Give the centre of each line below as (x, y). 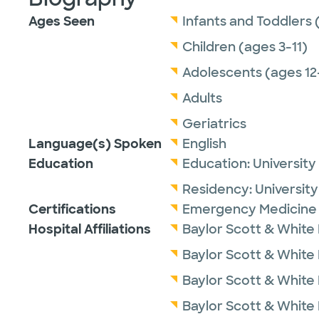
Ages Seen (62, 21)
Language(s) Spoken (95, 144)
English (204, 144)
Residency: (219, 189)
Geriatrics (214, 124)
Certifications (72, 209)
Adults (202, 98)
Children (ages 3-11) (245, 47)
